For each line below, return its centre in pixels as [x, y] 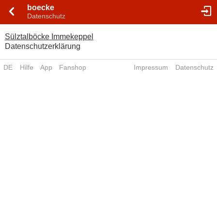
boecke [41, 8]
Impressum [151, 68]
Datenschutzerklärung [42, 46]
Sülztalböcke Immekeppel [49, 37]
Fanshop [73, 68]
